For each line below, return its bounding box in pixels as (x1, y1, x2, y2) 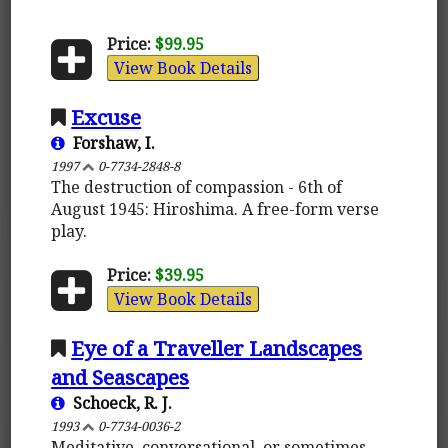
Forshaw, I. (65, 131, 156, 154)
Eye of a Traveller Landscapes (71, 333, 363, 362)
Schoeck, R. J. (65, 391, 173, 414)
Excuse (71, 102, 142, 131)
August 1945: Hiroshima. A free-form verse (51, 197, 380, 220)
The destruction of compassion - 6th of (51, 175, 343, 198)
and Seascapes (51, 362, 190, 391)
